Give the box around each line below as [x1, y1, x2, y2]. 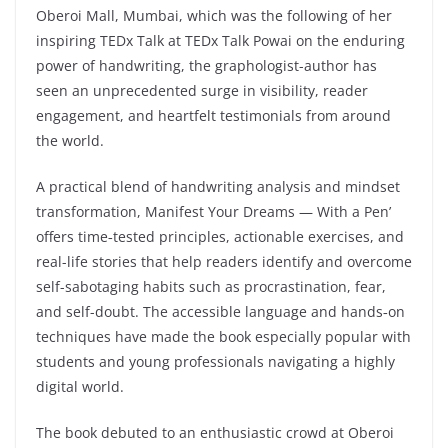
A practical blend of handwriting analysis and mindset [36, 176, 400, 196]
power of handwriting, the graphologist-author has [36, 55, 377, 75]
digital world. [36, 376, 124, 396]
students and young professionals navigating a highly [36, 351, 395, 371]
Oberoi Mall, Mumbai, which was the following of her [36, 5, 392, 25]
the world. [36, 130, 104, 150]
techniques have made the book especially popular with [36, 326, 411, 346]
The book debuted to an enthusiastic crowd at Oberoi [36, 422, 394, 442]
